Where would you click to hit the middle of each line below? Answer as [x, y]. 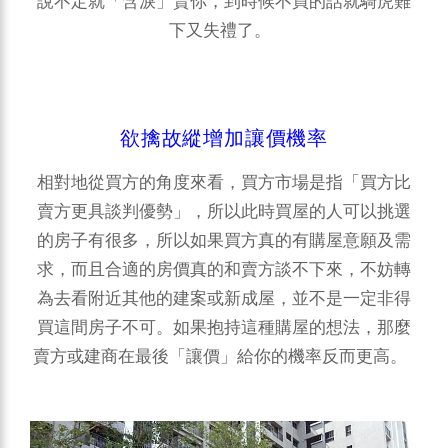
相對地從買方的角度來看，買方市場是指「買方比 [224, 182]
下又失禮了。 [224, 30]
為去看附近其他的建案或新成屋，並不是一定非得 [224, 298]
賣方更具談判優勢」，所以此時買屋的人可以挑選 [224, 211]
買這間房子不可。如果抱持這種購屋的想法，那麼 [224, 327]
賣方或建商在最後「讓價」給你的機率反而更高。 [224, 356]
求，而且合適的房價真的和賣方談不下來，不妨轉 [224, 269]
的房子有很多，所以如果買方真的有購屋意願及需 [224, 240]
